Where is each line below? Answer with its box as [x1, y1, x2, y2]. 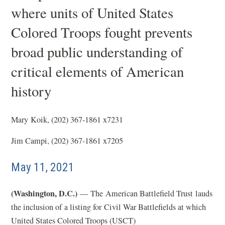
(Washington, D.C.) [11, 187, 78, 199]
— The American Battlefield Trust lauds [77, 188, 213, 199]
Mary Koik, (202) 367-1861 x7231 [11, 114, 124, 125]
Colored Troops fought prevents [11, 22, 193, 42]
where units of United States [11, 3, 174, 22]
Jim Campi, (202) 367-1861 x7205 [11, 135, 126, 146]
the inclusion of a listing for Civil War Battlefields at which [11, 201, 206, 212]
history [11, 81, 52, 100]
